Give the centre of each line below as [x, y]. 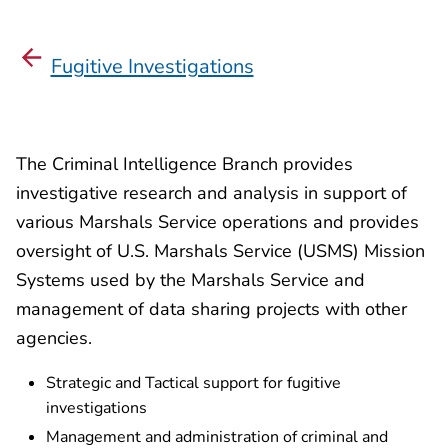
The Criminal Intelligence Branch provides [184, 164]
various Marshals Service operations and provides [217, 222]
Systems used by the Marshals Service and [190, 280]
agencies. [54, 338]
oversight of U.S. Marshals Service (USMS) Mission [220, 251]
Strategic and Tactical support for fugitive [193, 382]
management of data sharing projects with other [211, 309]
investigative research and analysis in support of [211, 193]
